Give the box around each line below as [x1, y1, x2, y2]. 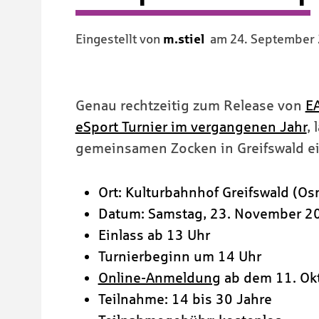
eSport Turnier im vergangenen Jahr [75, 119, 307, 135]
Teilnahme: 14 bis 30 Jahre [98, 291, 272, 308]
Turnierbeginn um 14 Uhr [98, 249, 261, 265]
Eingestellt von [75, 32, 163, 47]
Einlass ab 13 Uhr [98, 227, 210, 244]
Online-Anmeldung [98, 270, 221, 286]
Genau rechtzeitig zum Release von [75, 98, 305, 114]
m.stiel [162, 32, 204, 47]
